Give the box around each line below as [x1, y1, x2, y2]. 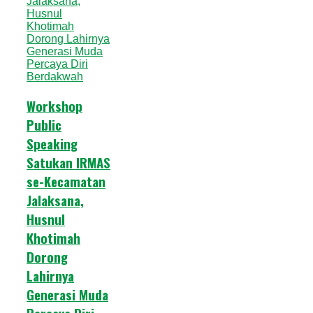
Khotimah [27, 228, 80, 247]
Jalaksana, [27, 190, 84, 210]
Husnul [27, 209, 65, 228]
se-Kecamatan [27, 171, 105, 191]
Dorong [27, 247, 68, 266]
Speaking [27, 133, 78, 153]
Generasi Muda [27, 284, 108, 304]
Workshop [27, 96, 82, 115]
